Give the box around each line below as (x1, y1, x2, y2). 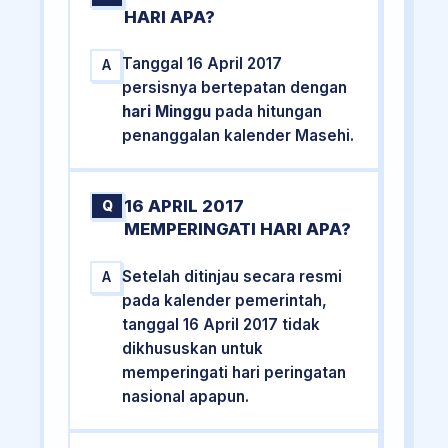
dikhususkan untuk (122, 338, 264, 358)
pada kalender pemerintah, (122, 290, 328, 310)
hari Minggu (122, 102, 212, 122)
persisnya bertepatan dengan (122, 78, 348, 98)
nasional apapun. (122, 386, 250, 406)
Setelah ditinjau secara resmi (122, 266, 343, 286)
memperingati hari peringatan (122, 362, 347, 382)
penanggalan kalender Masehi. (122, 126, 355, 146)
